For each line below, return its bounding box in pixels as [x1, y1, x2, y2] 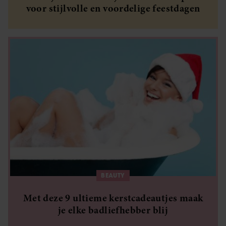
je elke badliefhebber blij [58, 203, 168, 217]
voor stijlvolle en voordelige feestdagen [26, 2, 200, 15]
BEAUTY [101, 172, 125, 179]
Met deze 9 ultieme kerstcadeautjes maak [23, 191, 203, 205]
